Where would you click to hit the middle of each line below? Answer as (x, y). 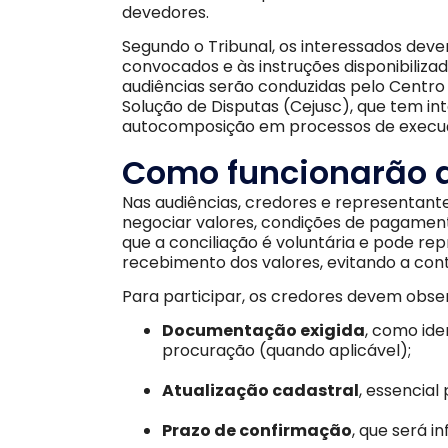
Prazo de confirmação (257, 431)
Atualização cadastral (260, 391)
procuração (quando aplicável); (286, 351)
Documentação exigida (263, 331)
